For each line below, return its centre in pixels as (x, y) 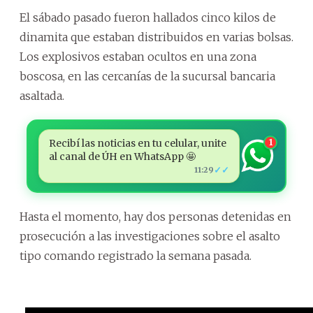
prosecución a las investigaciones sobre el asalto (150, 236)
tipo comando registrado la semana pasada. (136, 255)
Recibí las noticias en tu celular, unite (137, 143)
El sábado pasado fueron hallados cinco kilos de (148, 17)
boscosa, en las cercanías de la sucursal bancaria (147, 76)
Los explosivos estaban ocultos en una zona (138, 56)
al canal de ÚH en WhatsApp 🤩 (122, 156)
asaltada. (42, 95)
